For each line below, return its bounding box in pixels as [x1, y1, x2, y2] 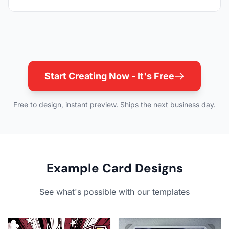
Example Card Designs [46, 159, 183, 176]
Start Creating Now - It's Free [44, 70, 174, 81]
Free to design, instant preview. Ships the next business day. [13, 100, 216, 109]
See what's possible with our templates [39, 186, 190, 197]
